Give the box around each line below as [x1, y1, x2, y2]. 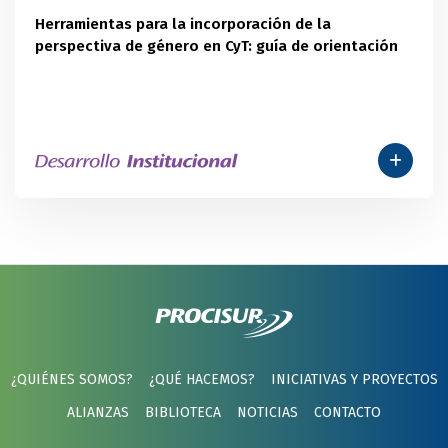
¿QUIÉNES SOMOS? [10, 371, 133, 389]
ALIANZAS [67, 404, 129, 422]
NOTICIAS [237, 404, 298, 422]
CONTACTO [314, 404, 381, 422]
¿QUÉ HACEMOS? [148, 371, 255, 389]
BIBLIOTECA [145, 404, 221, 422]
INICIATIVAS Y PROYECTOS [270, 371, 438, 389]
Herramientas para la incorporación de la [35, 15, 331, 34]
